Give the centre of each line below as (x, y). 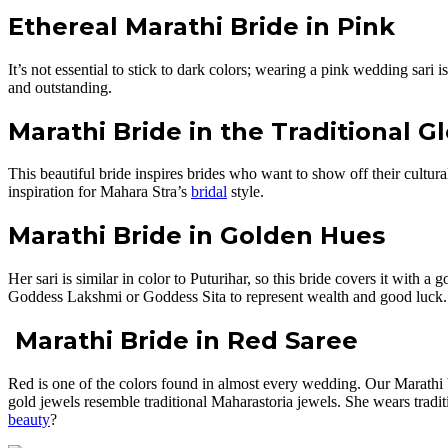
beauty (29, 420)
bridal (209, 192)
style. (245, 192)
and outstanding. (60, 87)
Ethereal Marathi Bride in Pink (201, 26)
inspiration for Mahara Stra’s (99, 192)
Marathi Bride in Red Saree (183, 341)
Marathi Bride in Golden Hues (196, 236)
